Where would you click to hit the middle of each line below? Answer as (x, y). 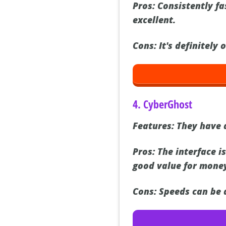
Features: (154, 126)
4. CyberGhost (163, 104)
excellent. (154, 20)
